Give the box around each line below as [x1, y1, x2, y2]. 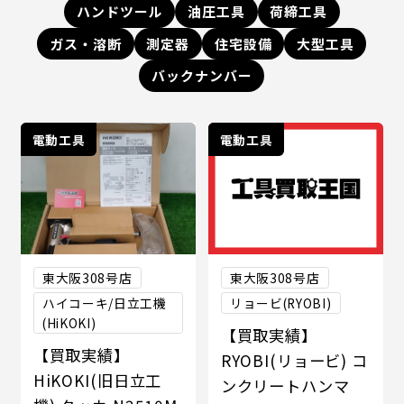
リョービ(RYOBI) [229, 294, 332, 313]
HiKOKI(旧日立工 [32, 369, 162, 392]
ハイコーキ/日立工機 [41, 294, 167, 313]
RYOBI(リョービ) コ [220, 349, 368, 372]
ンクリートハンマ [220, 374, 350, 398]
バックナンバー [151, 65, 252, 85]
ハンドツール [76, 2, 163, 22]
